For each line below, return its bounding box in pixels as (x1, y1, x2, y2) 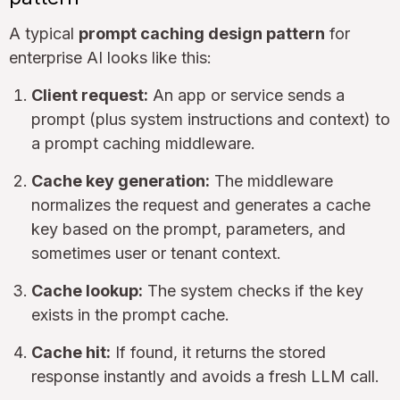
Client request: (31, 85, 148, 104)
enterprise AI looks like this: (9, 47, 212, 67)
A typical (9, 23, 79, 43)
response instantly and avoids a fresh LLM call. (31, 366, 379, 386)
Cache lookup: (31, 280, 143, 300)
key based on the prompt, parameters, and (31, 219, 346, 238)
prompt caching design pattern (79, 23, 325, 43)
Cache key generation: (31, 171, 210, 190)
